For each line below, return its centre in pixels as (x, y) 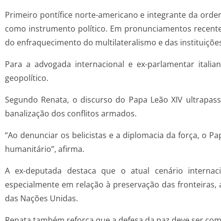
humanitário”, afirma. (45, 149)
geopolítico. (27, 78)
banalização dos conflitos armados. (71, 114)
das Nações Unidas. (41, 199)
